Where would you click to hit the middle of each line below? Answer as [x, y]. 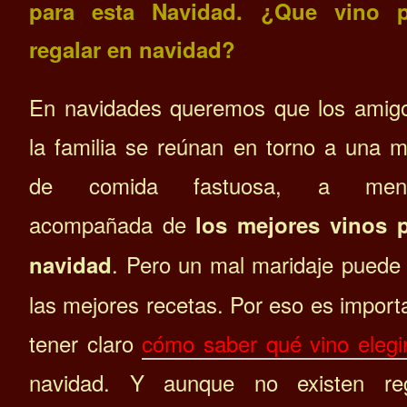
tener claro [85, 342]
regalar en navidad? [132, 49]
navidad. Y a [102, 382]
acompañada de [112, 223]
